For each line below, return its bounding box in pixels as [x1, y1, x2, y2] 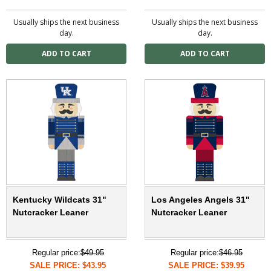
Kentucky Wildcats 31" [13, 194, 106, 204]
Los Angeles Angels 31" [151, 194, 250, 204]
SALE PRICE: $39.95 [168, 260, 244, 270]
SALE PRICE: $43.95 [30, 260, 106, 270]
